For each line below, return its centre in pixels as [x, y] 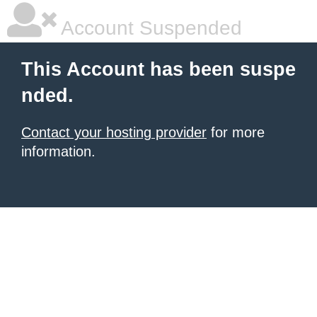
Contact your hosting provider [114, 132]
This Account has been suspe [158, 69]
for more [236, 132]
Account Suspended [149, 28]
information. [58, 151]
